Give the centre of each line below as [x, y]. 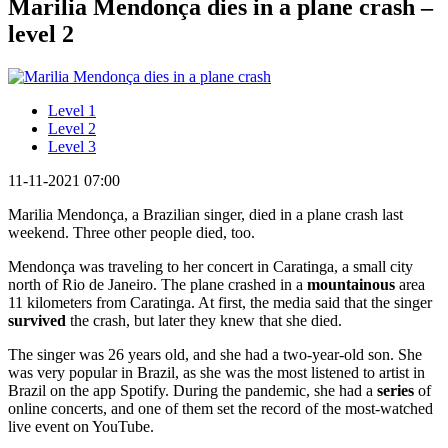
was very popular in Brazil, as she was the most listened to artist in [216, 372]
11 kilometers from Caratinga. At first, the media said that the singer [220, 302]
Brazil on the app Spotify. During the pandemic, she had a [192, 390]
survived [37, 320]
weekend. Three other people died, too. [131, 232]
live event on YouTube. [81, 426]
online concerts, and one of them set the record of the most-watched [220, 408]
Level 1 [72, 110]
